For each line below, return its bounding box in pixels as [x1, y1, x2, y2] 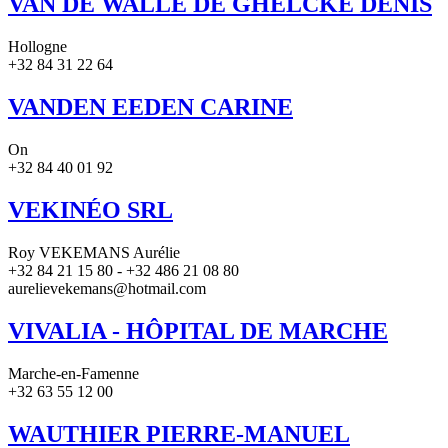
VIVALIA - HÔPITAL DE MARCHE [8, 317, 388, 344]
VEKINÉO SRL [8, 196, 173, 223]
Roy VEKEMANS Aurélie [8, 243, 180, 261]
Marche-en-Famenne [8, 364, 139, 382]
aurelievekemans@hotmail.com [8, 279, 206, 297]
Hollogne [8, 38, 67, 56]
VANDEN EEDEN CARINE [8, 94, 293, 121]
